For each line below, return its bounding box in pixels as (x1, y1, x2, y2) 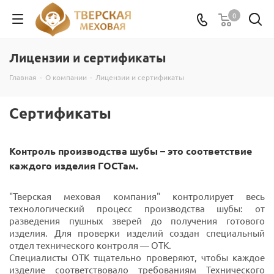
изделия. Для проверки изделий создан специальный (9, 227, 265, 239)
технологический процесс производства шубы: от (9, 202, 265, 214)
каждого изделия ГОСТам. (9, 159, 138, 172)
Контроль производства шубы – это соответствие (9, 144, 252, 157)
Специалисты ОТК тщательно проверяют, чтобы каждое (9, 251, 265, 263)
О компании (45, 72, 87, 82)
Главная (9, 72, 37, 82)
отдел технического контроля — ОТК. (9, 239, 173, 251)
